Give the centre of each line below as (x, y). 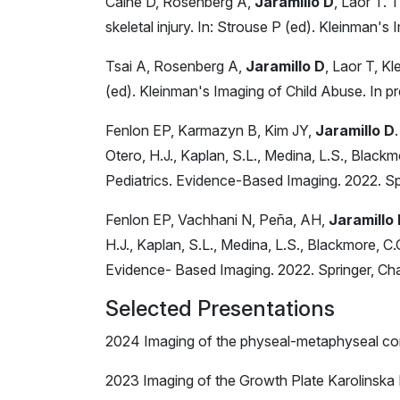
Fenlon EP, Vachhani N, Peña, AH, (217, 219)
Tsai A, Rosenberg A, (175, 66)
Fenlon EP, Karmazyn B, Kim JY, (210, 130)
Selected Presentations (220, 308)
